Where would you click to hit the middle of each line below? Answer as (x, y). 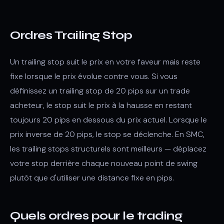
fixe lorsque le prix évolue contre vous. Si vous (94, 76)
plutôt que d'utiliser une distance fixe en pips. (92, 178)
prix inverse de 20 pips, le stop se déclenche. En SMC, (107, 134)
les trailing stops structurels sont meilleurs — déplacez (108, 149)
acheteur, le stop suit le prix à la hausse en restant (101, 105)
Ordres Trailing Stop (71, 35)
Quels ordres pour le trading (96, 216)
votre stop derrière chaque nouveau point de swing (104, 163)
